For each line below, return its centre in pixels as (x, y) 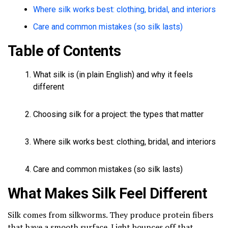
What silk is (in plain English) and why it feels (113, 74)
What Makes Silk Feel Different (107, 193)
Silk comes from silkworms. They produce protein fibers (110, 215)
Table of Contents (64, 51)
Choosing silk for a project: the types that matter (118, 114)
